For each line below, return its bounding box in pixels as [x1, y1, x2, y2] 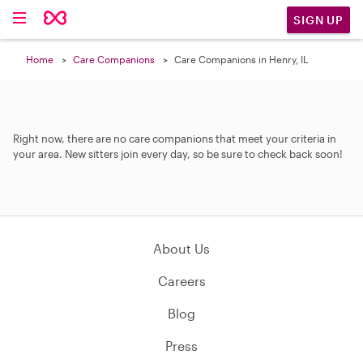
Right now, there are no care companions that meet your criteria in [13, 132, 336, 145]
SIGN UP [293, 12, 344, 27]
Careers [157, 273, 206, 288]
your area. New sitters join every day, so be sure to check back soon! [13, 147, 343, 160]
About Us [153, 241, 210, 256]
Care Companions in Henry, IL [174, 53, 308, 65]
